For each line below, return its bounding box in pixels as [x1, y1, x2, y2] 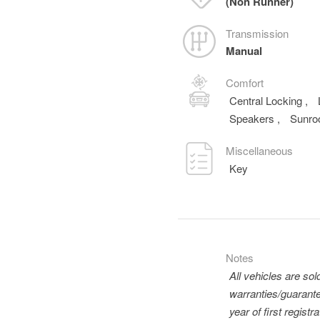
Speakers [229, 111, 278, 126]
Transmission [226, 26, 289, 41]
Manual [226, 43, 263, 59]
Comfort [226, 75, 264, 90]
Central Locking [229, 93, 306, 108]
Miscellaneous [226, 143, 294, 158]
